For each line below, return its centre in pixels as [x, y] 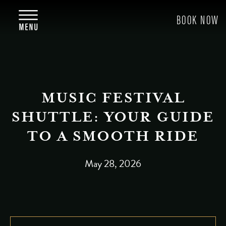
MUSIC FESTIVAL [113, 98]
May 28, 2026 [113, 163]
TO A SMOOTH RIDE [113, 136]
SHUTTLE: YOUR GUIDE [113, 117]
